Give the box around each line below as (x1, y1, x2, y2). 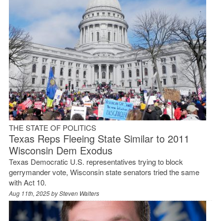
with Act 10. (8, 177, 46, 187)
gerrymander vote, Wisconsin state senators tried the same (8, 166, 199, 177)
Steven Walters (59, 188, 99, 197)
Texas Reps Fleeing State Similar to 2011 (8, 131, 189, 146)
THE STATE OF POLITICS (8, 122, 96, 133)
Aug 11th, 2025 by (8, 188, 59, 197)
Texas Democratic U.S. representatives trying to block (8, 156, 183, 167)
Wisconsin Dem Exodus (8, 143, 112, 157)
